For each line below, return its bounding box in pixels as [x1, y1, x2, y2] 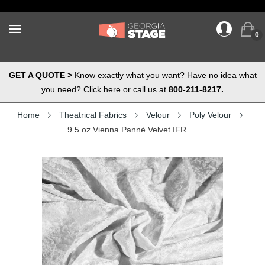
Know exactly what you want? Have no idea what [72, 70, 257, 80]
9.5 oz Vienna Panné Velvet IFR [67, 125, 186, 134]
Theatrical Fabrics [59, 110, 127, 119]
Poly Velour [189, 110, 231, 119]
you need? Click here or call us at [41, 85, 169, 94]
